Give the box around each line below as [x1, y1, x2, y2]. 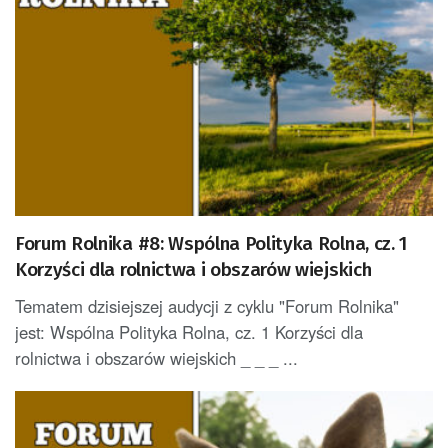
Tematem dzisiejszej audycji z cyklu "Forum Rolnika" [15, 293, 399, 318]
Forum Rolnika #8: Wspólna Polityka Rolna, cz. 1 [15, 231, 407, 255]
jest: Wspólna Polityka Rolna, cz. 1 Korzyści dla [15, 319, 363, 344]
